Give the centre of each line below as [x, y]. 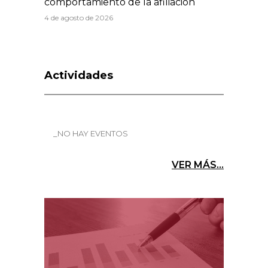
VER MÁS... [198, 165]
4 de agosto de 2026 [79, 17]
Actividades [79, 75]
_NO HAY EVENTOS [91, 133]
